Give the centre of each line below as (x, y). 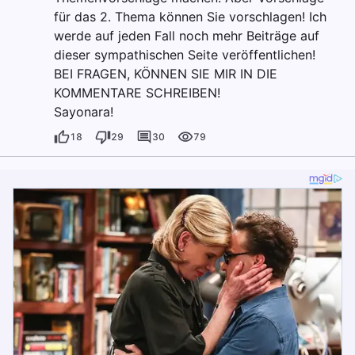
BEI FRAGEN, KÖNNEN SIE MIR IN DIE (166, 74)
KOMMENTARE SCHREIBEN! (137, 93)
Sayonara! (84, 112)
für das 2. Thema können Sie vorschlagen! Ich (190, 17)
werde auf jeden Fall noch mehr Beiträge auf (187, 36)
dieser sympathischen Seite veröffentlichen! (185, 55)
